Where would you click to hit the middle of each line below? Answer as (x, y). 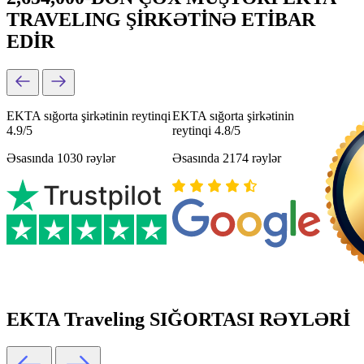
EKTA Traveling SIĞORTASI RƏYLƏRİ (178, 319)
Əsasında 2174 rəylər (227, 158)
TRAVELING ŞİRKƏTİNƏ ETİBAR (161, 19)
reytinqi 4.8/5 (206, 130)
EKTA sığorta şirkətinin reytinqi (89, 115)
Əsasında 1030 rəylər (61, 158)
